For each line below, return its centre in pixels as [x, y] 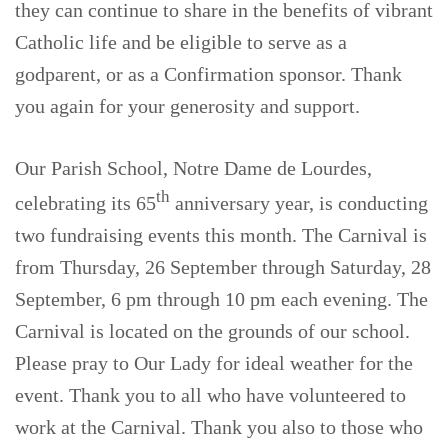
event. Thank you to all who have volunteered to [210, 394]
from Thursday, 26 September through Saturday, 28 [223, 266]
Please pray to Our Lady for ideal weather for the [214, 362]
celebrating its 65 [85, 202]
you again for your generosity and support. [192, 106]
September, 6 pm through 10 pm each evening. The [221, 298]
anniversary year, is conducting [299, 202]
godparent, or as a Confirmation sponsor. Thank [208, 74]
